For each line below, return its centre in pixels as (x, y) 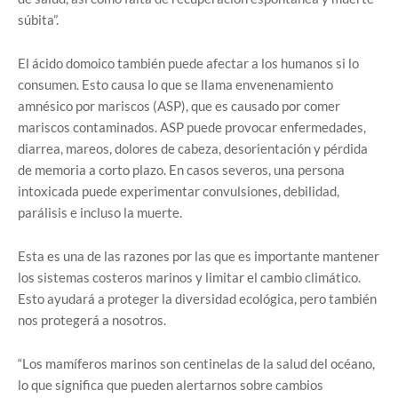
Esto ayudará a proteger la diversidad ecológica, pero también (197, 298)
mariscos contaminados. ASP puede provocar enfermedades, (192, 127)
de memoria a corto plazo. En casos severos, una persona (181, 170)
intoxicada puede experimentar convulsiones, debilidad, (179, 191)
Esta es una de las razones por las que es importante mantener (199, 256)
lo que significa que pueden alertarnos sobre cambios (171, 385)
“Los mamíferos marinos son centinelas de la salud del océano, (196, 363)
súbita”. (38, 20)
